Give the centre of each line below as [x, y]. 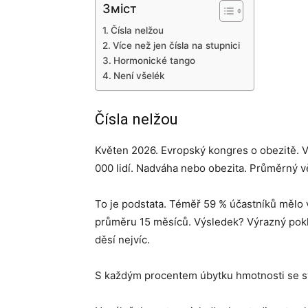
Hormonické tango [154, 60]
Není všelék [139, 76]
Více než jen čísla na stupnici [176, 45]
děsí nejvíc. [122, 240]
